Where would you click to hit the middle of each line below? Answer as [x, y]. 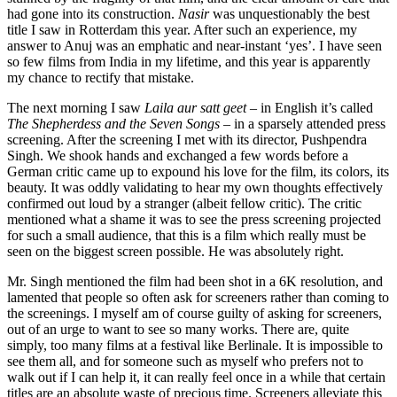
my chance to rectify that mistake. [101, 77]
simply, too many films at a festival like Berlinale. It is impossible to [195, 345]
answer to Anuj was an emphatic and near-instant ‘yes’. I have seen [195, 45]
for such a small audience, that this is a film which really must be [187, 235]
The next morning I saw [76, 107]
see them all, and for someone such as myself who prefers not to [185, 361]
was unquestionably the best [291, 13]
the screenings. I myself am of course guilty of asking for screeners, [195, 313]
